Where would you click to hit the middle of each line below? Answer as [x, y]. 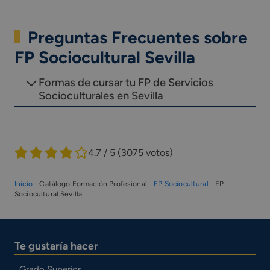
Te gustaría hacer [56, 246]
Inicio [24, 184]
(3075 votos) [145, 152]
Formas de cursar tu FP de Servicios [126, 83]
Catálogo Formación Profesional [93, 184]
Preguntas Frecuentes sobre [137, 38]
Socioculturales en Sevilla [101, 96]
